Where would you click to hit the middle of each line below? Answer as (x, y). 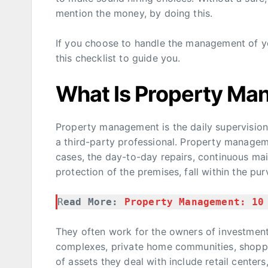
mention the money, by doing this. (134, 13)
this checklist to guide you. (118, 58)
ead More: (94, 202)
